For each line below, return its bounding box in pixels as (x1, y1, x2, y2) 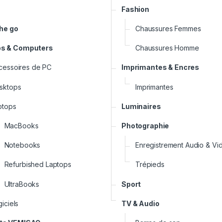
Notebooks (4, 141, 41, 150)
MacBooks (4, 121, 39, 130)
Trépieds (135, 160, 165, 169)
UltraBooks (4, 179, 40, 188)
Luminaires (121, 102, 161, 111)
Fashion (121, 4, 150, 13)
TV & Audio (121, 199, 160, 208)
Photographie (121, 121, 169, 130)
